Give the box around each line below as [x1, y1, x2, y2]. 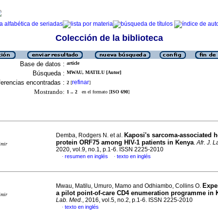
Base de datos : [20, 60, 65, 68]
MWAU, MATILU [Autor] [67, 70, 121, 75]
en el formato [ [77, 89, 110, 94]
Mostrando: [34, 88, 65, 95]
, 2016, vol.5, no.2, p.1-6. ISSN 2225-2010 [82, 197, 193, 203]
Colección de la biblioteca [55, 33, 163, 43]
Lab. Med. [56, 197, 82, 203]
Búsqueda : [33, 70, 65, 77]
